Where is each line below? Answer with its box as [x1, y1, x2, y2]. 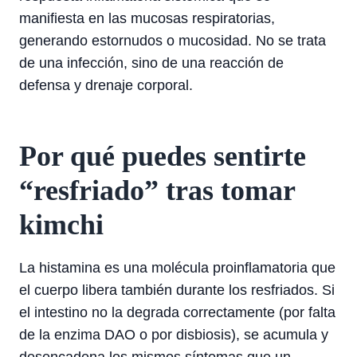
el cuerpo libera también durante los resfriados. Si [19, 282, 335, 298]
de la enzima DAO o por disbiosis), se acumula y [19, 327, 328, 343]
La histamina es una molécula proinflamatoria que [19, 260, 335, 276]
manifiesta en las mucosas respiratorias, [19, 10, 275, 26]
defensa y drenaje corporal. [19, 77, 193, 93]
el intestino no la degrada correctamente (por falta [19, 304, 335, 320]
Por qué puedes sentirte [19, 140, 306, 172]
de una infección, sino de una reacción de [19, 55, 284, 71]
